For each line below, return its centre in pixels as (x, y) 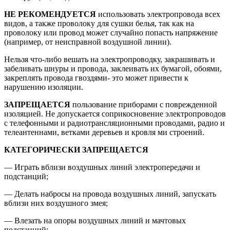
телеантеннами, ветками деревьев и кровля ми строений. (104, 132)
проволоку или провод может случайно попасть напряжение (111, 32)
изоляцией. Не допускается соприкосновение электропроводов (115, 113)
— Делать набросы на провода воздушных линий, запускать (110, 194)
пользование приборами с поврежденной (144, 104)
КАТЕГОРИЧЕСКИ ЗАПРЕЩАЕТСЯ (76, 149)
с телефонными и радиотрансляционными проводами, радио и (114, 123)
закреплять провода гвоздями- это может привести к (96, 78)
